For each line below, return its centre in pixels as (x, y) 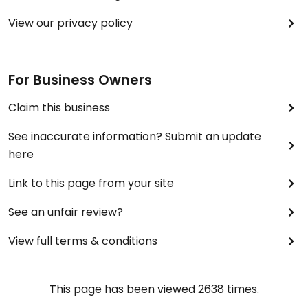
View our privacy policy (70, 23)
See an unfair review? (66, 212)
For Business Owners (80, 79)
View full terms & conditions (83, 241)
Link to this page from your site (91, 183)
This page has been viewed (123, 289)
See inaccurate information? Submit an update (135, 136)
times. (241, 289)
